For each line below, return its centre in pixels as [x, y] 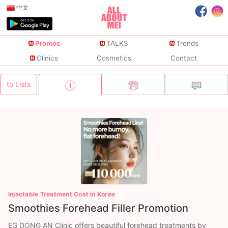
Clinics [48, 58]
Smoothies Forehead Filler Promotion [98, 208]
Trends [187, 44]
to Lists [19, 84]
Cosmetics [114, 58]
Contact [184, 58]
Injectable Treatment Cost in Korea [62, 194]
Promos [47, 44]
